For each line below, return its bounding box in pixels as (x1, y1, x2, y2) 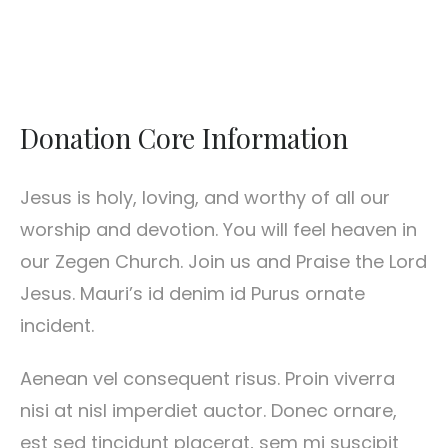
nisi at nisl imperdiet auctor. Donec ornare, (20, 398, 397, 424)
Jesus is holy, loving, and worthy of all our (20, 184, 390, 210)
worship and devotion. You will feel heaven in (20, 216, 417, 242)
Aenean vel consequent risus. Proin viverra (20, 366, 395, 392)
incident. (20, 312, 94, 338)
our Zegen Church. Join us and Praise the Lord (20, 248, 427, 274)
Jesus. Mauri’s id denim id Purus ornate (20, 280, 365, 306)
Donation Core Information (20, 119, 348, 157)
